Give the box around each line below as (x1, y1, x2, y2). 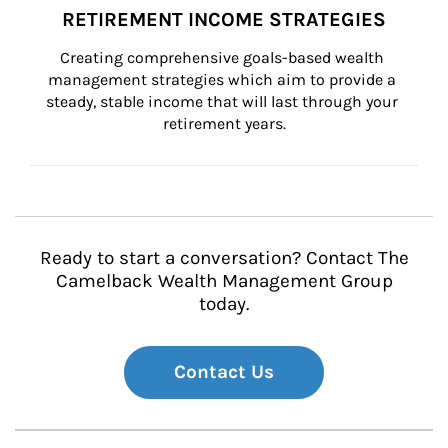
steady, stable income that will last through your (46, 92, 402, 111)
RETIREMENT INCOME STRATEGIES (62, 8, 386, 31)
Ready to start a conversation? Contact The (39, 247, 409, 269)
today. (199, 293, 249, 315)
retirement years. (162, 114, 286, 133)
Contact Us (174, 361, 274, 383)
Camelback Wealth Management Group (55, 270, 393, 292)
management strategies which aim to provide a (48, 70, 400, 89)
